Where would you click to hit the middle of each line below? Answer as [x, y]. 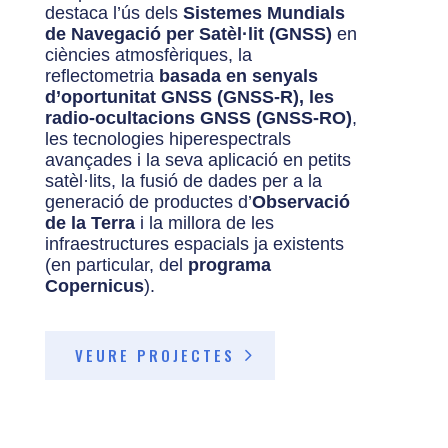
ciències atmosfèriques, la [148, 55]
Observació [300, 202]
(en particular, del [116, 265]
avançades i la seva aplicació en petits [197, 160]
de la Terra [89, 223]
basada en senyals [238, 76]
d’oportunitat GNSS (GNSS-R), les [189, 97]
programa [229, 265]
